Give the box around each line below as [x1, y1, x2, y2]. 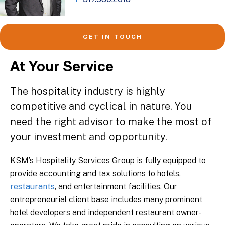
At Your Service [10, 60, 114, 75]
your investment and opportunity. [10, 131, 167, 143]
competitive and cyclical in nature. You [10, 100, 192, 113]
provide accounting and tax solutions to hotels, [10, 169, 181, 178]
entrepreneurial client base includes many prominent [10, 195, 202, 204]
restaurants [10, 182, 55, 191]
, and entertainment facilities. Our [55, 182, 177, 191]
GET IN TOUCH [83, 33, 142, 40]
